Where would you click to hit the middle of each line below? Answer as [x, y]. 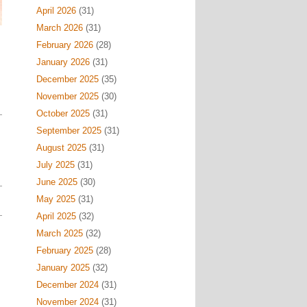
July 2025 [55, 165]
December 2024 [67, 285]
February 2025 [64, 250]
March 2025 [59, 233]
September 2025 [69, 131]
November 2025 [67, 96]
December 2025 [67, 79]
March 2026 [59, 28]
